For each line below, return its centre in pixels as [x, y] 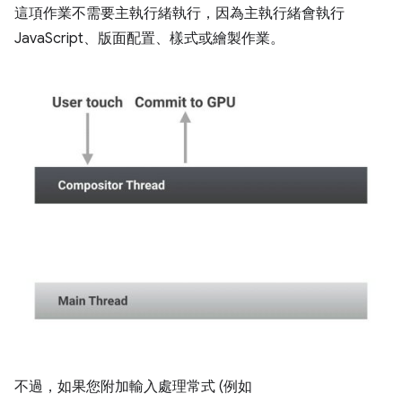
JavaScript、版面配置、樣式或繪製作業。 [149, 39]
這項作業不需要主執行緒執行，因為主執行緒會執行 [179, 13]
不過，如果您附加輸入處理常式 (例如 [133, 387]
